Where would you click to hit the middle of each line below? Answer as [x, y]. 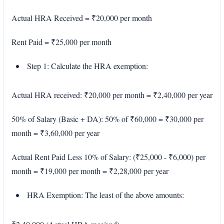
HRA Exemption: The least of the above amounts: [105, 195]
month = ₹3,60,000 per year [55, 133]
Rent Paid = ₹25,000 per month [61, 41]
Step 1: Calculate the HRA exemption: [87, 65]
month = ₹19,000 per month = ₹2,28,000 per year [90, 171]
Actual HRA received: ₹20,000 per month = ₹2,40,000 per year [112, 95]
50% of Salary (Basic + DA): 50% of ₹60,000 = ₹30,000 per [107, 119]
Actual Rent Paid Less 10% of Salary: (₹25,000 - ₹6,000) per [108, 157]
